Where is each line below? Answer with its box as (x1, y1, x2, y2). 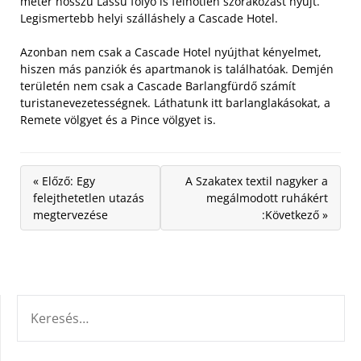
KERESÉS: (16, 296, 66, 312)
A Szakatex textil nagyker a (185, 173, 328, 189)
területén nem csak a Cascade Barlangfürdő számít (20, 78, 296, 93)
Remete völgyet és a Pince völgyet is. (20, 112, 216, 127)
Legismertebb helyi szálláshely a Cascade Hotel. (20, 10, 278, 26)
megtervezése (33, 207, 108, 222)
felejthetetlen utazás (33, 190, 144, 205)
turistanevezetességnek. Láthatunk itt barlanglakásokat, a (20, 95, 330, 110)
